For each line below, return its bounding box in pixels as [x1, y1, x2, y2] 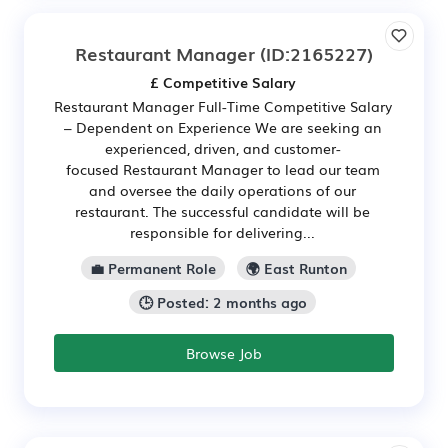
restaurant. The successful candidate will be [75, 201, 370, 222]
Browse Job [186, 343, 262, 364]
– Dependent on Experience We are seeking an [63, 117, 382, 138]
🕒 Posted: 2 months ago [138, 292, 307, 313]
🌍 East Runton [246, 258, 348, 279]
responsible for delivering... [130, 222, 315, 243]
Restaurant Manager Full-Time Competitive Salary [53, 96, 392, 117]
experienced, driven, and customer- [104, 138, 341, 159]
